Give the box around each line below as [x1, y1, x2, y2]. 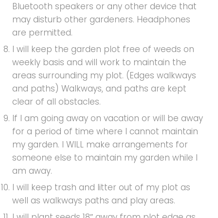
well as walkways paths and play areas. [12, 194, 175, 206]
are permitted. [12, 26, 73, 38]
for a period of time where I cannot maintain [12, 125, 198, 137]
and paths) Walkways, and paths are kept [12, 82, 186, 94]
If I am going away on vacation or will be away [12, 112, 203, 124]
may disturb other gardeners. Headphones [12, 13, 190, 25]
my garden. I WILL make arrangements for [12, 138, 188, 150]
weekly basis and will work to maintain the [12, 56, 186, 68]
